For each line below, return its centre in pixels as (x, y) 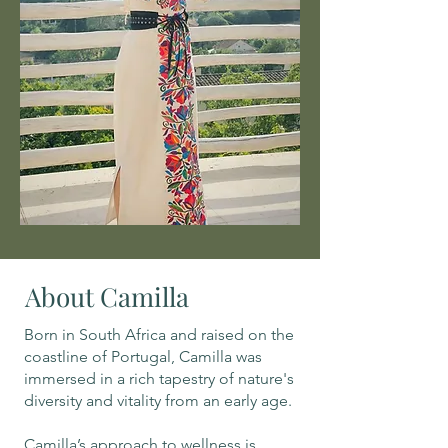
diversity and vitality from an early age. (158, 400)
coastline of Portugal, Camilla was (143, 356)
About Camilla (107, 296)
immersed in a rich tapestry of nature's (159, 378)
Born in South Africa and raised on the (159, 334)
